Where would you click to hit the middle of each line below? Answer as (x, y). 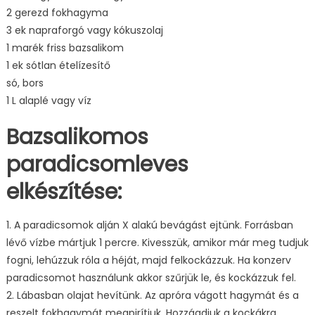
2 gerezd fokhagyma (57, 13)
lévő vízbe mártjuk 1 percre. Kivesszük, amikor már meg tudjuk (157, 243)
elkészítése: (64, 192)
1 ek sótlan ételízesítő (58, 66)
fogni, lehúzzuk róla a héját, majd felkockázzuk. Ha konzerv (148, 261)
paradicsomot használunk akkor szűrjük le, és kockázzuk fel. (151, 278)
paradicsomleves (97, 165)
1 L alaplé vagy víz (49, 101)
